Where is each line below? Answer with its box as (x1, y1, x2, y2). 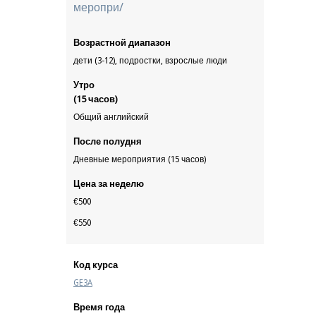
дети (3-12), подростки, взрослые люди (73, 56, 227, 66)
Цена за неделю (73, 178, 144, 189)
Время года (73, 302, 125, 312)
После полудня (73, 136, 142, 147)
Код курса (73, 260, 118, 270)
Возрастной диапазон (73, 37, 171, 48)
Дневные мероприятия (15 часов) (73, 154, 206, 164)
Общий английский (73, 112, 149, 122)
